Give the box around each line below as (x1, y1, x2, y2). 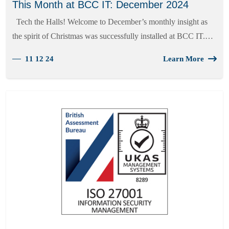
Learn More (163, 55, 204, 63)
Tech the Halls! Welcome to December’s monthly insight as (12, 17, 208, 27)
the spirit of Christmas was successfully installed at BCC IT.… (12, 32, 213, 41)
